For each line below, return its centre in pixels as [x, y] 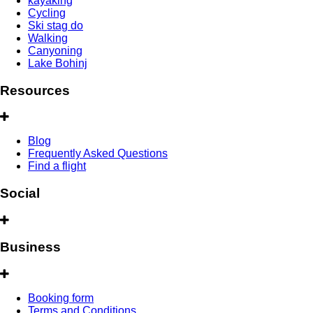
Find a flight [57, 166]
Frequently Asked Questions [98, 154]
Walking [48, 38]
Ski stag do [56, 25]
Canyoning [55, 50]
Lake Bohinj [58, 63]
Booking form [61, 298]
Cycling [47, 13]
